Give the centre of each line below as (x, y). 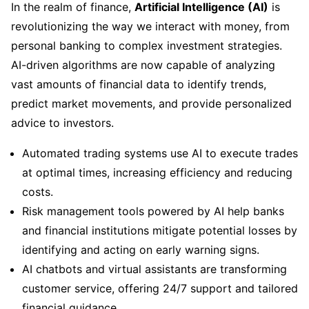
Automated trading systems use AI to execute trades (160, 153)
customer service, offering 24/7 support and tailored (160, 289)
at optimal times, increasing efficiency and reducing (157, 173)
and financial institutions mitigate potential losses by (160, 231)
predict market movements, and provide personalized (151, 104)
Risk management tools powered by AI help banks (153, 211)
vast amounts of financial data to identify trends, (139, 84)
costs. (38, 192)
